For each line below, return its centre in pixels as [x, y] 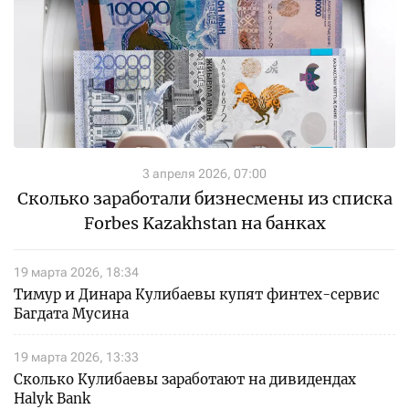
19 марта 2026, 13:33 [76, 357]
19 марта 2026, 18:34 [76, 273]
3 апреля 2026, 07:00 [204, 174]
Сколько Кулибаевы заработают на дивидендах [185, 380]
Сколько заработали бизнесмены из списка [204, 199]
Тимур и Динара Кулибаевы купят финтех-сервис [197, 295]
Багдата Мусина [71, 314]
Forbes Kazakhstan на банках [204, 224]
